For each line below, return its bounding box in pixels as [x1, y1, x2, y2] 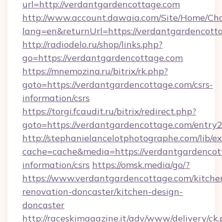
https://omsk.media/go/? [92, 159, 190, 170]
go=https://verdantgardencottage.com [22, 52, 183, 63]
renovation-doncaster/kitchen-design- [22, 186, 183, 197]
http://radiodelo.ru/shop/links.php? [22, 39, 163, 50]
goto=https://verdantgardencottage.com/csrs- [22, 79, 213, 90]
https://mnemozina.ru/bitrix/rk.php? [22, 65, 168, 77]
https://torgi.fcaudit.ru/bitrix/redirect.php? [22, 106, 196, 117]
